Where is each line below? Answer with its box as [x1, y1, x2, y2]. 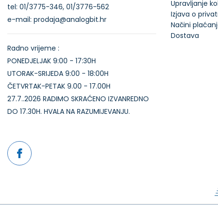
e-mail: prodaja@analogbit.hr [7, 15, 107, 25]
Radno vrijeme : [7, 43, 59, 54]
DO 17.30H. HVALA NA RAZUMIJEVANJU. [7, 107, 130, 117]
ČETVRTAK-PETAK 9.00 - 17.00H [7, 81, 110, 91]
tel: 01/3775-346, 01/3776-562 [7, 2, 109, 12]
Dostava [171, 31, 199, 41]
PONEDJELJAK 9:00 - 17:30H [7, 56, 96, 66]
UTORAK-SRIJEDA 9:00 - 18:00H [7, 69, 109, 79]
